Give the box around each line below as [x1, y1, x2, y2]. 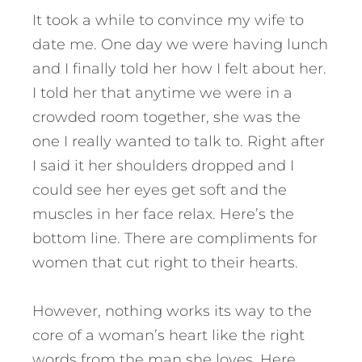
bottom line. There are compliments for [32, 229, 318, 248]
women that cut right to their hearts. [32, 254, 298, 272]
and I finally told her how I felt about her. [32, 60, 326, 78]
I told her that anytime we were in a [32, 84, 293, 103]
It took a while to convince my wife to [32, 11, 304, 30]
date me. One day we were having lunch [32, 36, 328, 54]
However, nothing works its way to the [32, 302, 312, 321]
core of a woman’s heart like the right [32, 326, 305, 345]
